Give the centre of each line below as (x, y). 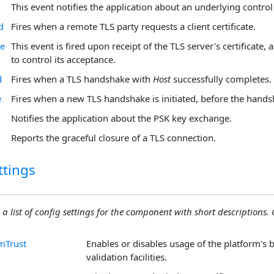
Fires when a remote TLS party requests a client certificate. (133, 27)
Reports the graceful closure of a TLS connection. (113, 138)
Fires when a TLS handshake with (82, 79)
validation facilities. (127, 257)
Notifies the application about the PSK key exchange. (121, 118)
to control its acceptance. (63, 60)
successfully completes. (222, 79)
